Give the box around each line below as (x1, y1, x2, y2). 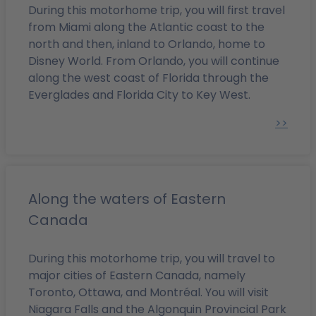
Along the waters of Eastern (28, 189, 226, 209)
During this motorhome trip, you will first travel (28, 2, 285, 18)
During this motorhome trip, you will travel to (28, 250, 275, 267)
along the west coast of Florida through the (28, 70, 269, 86)
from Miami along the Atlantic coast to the (28, 19, 265, 35)
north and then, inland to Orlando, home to (28, 36, 265, 52)
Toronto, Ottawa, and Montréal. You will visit (28, 284, 269, 300)
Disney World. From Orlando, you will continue (28, 53, 279, 69)
